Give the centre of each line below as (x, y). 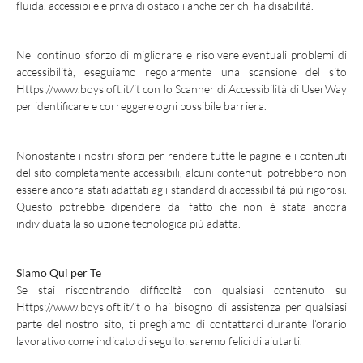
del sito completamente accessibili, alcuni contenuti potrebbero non (181, 172)
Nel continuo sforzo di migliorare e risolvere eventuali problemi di (181, 55)
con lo (158, 89)
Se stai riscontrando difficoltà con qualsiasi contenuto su (181, 290)
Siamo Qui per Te (59, 273)
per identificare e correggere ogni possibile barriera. (141, 106)
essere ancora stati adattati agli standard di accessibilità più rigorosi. (181, 189)
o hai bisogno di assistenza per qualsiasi (243, 307)
